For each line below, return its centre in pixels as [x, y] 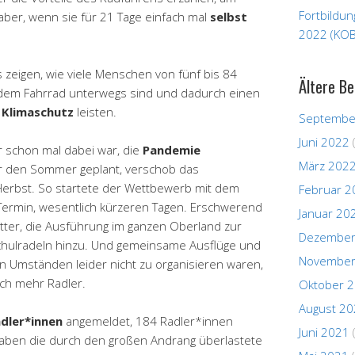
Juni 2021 [324, 332]
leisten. [95, 111]
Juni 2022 [324, 141]
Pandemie [172, 149]
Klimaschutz [38, 111]
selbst [229, 16]
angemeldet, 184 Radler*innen [148, 321]
